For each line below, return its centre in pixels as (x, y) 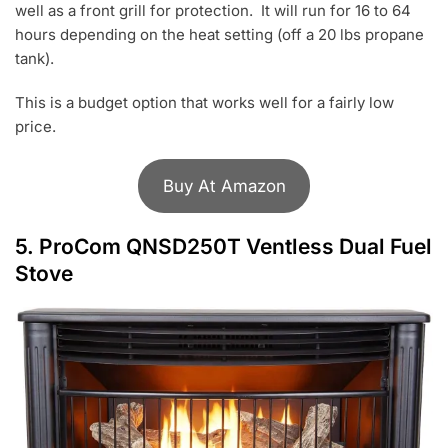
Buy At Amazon (224, 185)
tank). (34, 59)
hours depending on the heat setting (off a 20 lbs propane (219, 35)
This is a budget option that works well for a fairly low (204, 103)
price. (37, 127)
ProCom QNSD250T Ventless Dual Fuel (235, 246)
